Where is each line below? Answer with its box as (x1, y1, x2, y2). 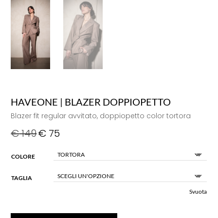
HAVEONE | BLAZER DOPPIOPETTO (11, 95, 171, 108)
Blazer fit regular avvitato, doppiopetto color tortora (11, 110, 191, 121)
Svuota (189, 188, 207, 195)
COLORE (11, 152, 36, 160)
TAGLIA (11, 174, 33, 182)
